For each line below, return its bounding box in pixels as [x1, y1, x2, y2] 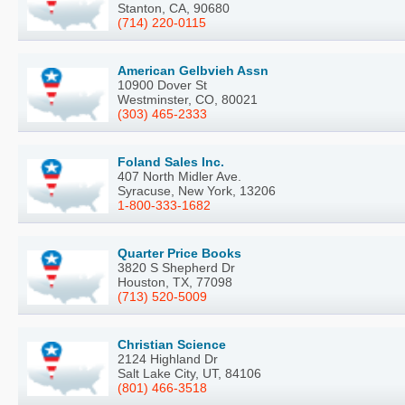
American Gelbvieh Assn [118, 63, 268, 79]
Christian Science [118, 337, 226, 353]
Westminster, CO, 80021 [118, 92, 258, 108]
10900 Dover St [118, 78, 207, 93]
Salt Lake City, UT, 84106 [118, 366, 261, 381]
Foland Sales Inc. [118, 155, 224, 170]
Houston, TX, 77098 [118, 275, 232, 290]
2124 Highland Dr [118, 352, 218, 367]
